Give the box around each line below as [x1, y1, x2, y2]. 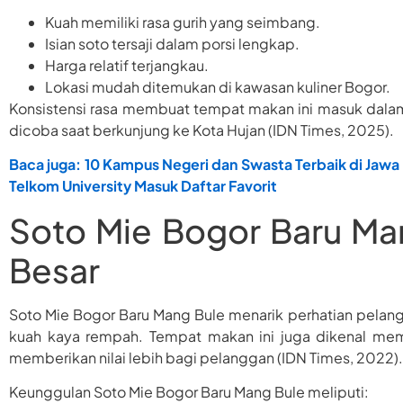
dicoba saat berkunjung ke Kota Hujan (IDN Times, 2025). [9, 120, 394, 139]
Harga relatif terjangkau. [45, 55, 209, 75]
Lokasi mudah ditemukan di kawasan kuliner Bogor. [45, 76, 390, 96]
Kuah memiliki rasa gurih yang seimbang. [45, 12, 320, 31]
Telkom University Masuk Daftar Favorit [9, 176, 277, 196]
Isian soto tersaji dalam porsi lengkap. [45, 33, 300, 53]
